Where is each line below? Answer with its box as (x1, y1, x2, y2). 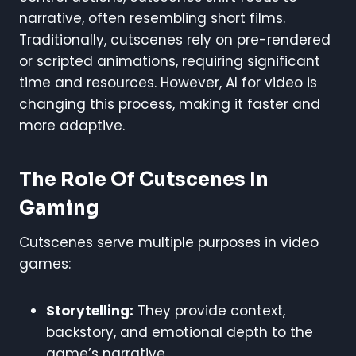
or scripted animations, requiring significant (19, 52, 320, 72)
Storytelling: (46, 301, 133, 321)
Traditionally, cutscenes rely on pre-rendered (19, 30, 331, 50)
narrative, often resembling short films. (19, 9, 285, 29)
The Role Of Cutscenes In (19, 168, 269, 192)
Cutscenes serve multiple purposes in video (19, 233, 319, 253)
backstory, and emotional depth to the (46, 323, 313, 342)
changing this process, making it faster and (19, 95, 320, 114)
